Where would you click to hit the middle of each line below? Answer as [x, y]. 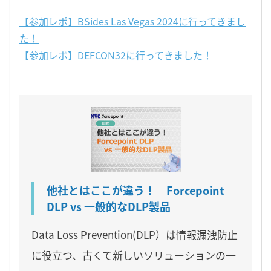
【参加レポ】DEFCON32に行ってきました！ [116, 55]
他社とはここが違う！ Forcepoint [135, 191]
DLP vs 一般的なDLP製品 [109, 207]
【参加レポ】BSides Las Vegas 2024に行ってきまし [132, 21]
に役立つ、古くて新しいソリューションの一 [134, 255]
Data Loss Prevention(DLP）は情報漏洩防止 [135, 235]
